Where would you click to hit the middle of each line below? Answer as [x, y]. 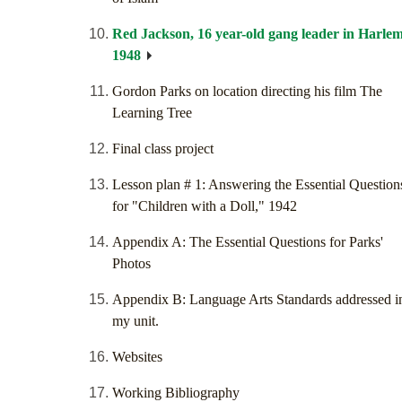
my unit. [135, 321]
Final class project [163, 149]
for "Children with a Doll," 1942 [205, 206]
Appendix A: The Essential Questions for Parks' [248, 242]
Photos [131, 264]
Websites [137, 357]
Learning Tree [152, 113]
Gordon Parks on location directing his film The [247, 92]
